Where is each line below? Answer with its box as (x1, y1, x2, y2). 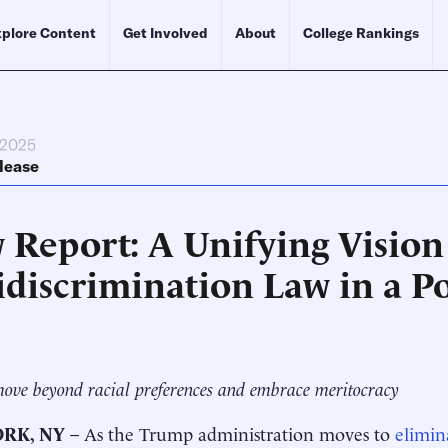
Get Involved (123, 24, 208, 42)
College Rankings (303, 24, 419, 42)
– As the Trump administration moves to (65, 420, 395, 445)
